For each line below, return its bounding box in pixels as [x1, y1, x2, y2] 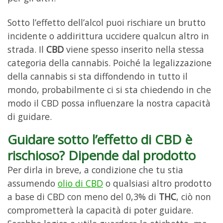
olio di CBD [58, 177, 103, 189]
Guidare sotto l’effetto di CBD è [7, 130, 192, 148]
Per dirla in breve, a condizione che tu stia [7, 163, 183, 176]
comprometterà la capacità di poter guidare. [7, 204, 193, 216]
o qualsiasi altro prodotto [103, 177, 212, 189]
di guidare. [7, 110, 52, 122]
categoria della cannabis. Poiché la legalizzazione [7, 56, 212, 69]
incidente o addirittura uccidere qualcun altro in [7, 29, 209, 42]
